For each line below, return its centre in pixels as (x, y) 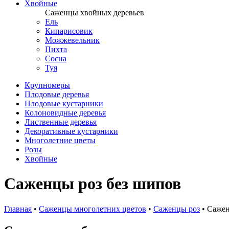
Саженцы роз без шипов (93, 184)
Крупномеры (47, 85)
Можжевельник (72, 40)
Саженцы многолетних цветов (93, 209)
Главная (18, 209)
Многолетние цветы (60, 140)
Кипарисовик (69, 31)
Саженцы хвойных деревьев (95, 13)
